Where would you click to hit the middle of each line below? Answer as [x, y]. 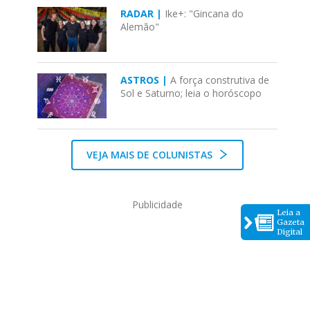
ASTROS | [146, 80]
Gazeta [291, 222]
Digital [290, 232]
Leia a [289, 212]
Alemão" [140, 27]
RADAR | [143, 13]
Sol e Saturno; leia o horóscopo [191, 93]
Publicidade [158, 204]
